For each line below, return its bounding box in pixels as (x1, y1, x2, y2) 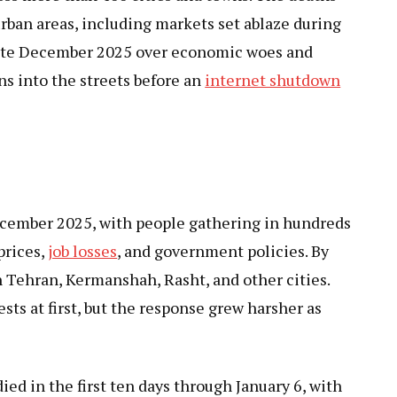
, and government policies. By (117, 239, 330, 261)
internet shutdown (205, 68, 341, 90)
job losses (48, 239, 118, 261)
